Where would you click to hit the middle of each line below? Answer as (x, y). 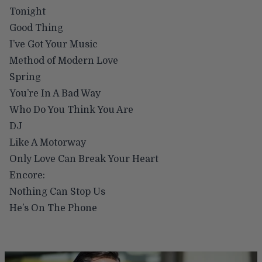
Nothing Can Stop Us (57, 192)
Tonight (27, 11)
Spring (25, 77)
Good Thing (36, 28)
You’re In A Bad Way (55, 93)
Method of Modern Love (64, 61)
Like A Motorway (48, 142)
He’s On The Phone (53, 208)
